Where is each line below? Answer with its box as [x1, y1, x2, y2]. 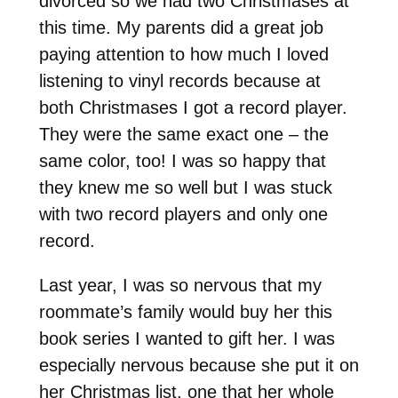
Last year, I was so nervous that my [38, 275, 322, 295]
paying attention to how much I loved [38, 44, 329, 64]
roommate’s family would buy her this [38, 301, 332, 322]
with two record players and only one [38, 203, 328, 224]
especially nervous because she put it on [38, 354, 359, 375]
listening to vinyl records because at [38, 70, 321, 91]
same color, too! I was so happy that [38, 150, 326, 171]
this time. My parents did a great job [38, 17, 323, 37]
